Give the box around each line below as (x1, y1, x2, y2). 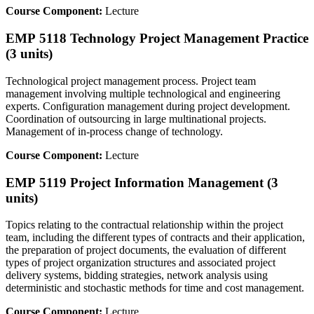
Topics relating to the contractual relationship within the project (6, 219, 283, 231)
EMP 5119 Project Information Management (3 (6, 175, 278, 190)
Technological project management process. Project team (6, 74, 256, 87)
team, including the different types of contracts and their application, (6, 231, 305, 244)
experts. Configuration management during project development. (6, 100, 290, 112)
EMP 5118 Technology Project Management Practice (6, 31, 308, 46)
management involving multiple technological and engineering (6, 87, 280, 100)
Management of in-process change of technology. (6, 125, 223, 137)
